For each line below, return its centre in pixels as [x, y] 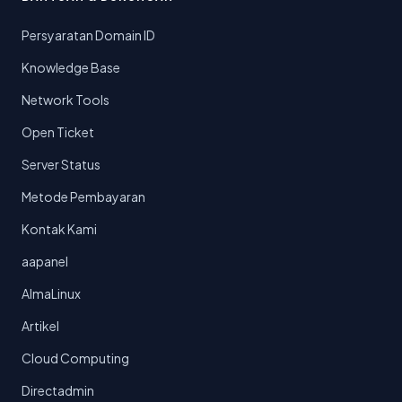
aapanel [45, 262]
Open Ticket [58, 132]
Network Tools [66, 100]
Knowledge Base [71, 68]
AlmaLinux [51, 294]
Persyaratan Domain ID [88, 35]
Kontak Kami [59, 229]
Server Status [61, 165]
